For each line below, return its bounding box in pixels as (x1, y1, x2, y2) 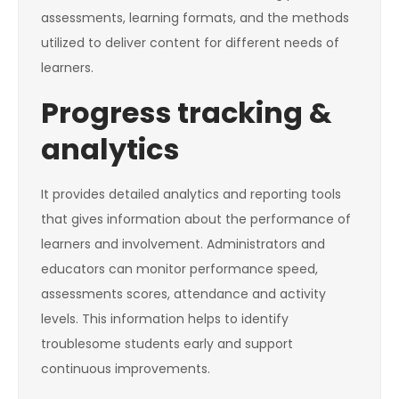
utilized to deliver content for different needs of (41, 34, 339, 53)
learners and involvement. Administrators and (41, 235, 325, 254)
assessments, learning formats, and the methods (41, 9, 349, 28)
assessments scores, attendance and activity (41, 285, 326, 304)
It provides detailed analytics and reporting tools (41, 185, 341, 204)
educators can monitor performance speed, (41, 260, 318, 279)
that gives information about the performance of (41, 210, 351, 229)
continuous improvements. (41, 360, 210, 379)
